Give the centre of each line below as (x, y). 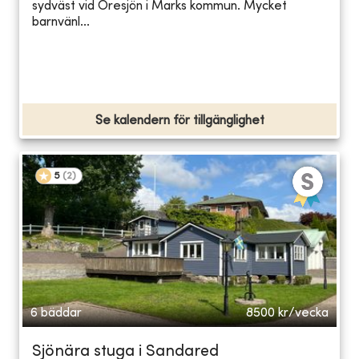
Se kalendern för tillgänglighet (179, 121)
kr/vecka (303, 313)
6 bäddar (56, 313)
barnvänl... (61, 23)
